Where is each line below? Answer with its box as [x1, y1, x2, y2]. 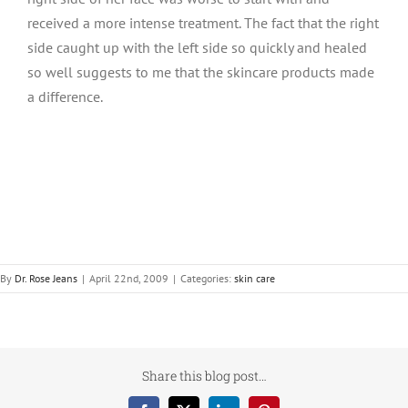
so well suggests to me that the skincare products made [27, 63, 374, 81]
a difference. [27, 87, 103, 106]
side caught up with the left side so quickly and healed [27, 38, 367, 56]
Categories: [180, 271, 234, 285]
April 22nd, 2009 [89, 271, 168, 285]
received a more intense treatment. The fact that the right [27, 14, 379, 32]
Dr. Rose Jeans [15, 271, 77, 285]
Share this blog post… [141, 367, 267, 385]
